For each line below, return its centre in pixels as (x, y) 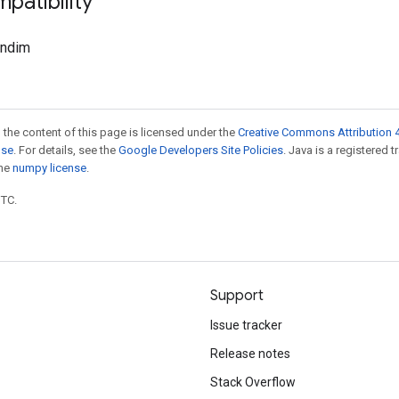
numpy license (49, 168)
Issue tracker (246, 325)
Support (237, 296)
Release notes (250, 354)
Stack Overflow (253, 382)
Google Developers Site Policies (201, 150)
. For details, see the (66, 150)
